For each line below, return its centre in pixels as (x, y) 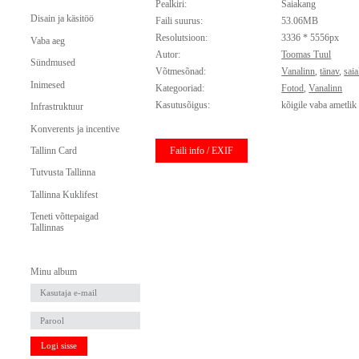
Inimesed (47, 85)
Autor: (168, 55)
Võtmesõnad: (181, 72)
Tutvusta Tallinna (63, 173)
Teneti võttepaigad (64, 217)
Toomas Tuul (307, 55)
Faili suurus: (179, 21)
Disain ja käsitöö (62, 19)
